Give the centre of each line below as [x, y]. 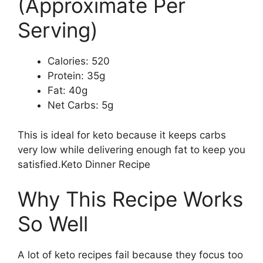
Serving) [58, 30]
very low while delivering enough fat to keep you [131, 149]
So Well [53, 224]
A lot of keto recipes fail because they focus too [130, 255]
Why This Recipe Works [130, 199]
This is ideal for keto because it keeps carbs [122, 135]
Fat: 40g [68, 91]
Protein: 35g [76, 76]
